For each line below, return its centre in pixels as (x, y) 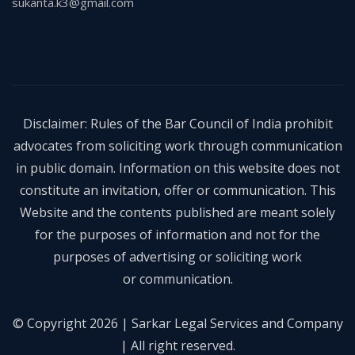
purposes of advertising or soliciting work (177, 257)
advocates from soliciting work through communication (177, 146)
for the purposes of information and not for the (177, 235)
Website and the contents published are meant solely (177, 213)
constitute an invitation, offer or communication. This (177, 191)
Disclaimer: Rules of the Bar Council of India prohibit (177, 124)
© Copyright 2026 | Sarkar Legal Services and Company (177, 324)
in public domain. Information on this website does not (177, 168)
